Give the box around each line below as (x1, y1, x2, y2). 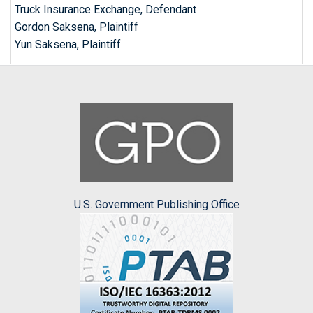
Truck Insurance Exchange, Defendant (15, 3, 196, 16)
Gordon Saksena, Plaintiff (15, 20, 138, 34)
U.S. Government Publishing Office (73, 198, 240, 212)
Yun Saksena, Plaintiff (15, 38, 121, 51)
